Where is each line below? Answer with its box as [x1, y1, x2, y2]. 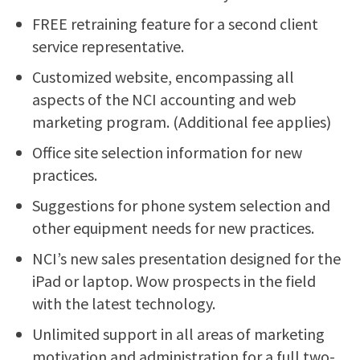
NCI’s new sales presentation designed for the [32, 248, 341, 268]
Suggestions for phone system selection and [32, 195, 330, 215]
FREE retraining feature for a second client [32, 14, 318, 34]
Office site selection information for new [32, 142, 302, 162]
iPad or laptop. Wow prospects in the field [32, 271, 316, 291]
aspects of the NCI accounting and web [32, 89, 297, 109]
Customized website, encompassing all [32, 67, 294, 87]
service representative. [32, 36, 184, 56]
